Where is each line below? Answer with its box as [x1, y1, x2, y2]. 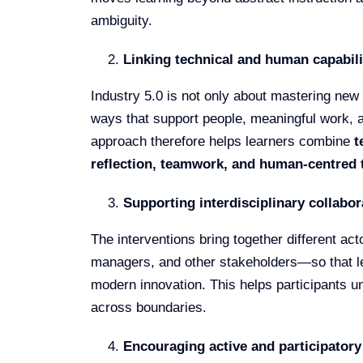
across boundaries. [90, 299, 207, 315]
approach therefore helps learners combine [90, 133, 354, 149]
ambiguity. [90, 12, 152, 28]
